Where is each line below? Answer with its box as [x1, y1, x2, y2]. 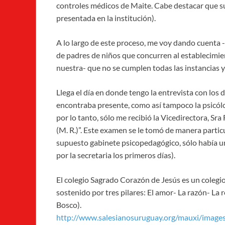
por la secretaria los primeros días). [56, 150, 175, 160]
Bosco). [56, 200, 81, 210]
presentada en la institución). [56, 13, 156, 23]
